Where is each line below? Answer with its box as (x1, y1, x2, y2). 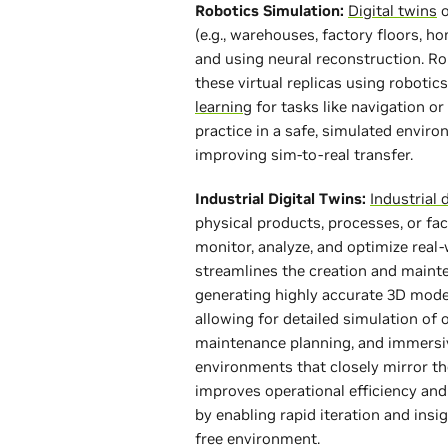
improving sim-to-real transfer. (195, 144, 413, 164)
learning (195, 96, 252, 116)
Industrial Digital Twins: (195, 188, 366, 208)
